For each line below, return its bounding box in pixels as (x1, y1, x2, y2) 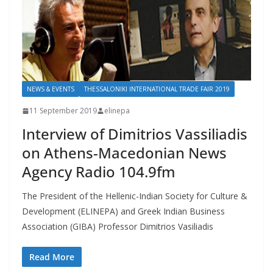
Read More (29, 251, 74, 263)
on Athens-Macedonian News (22, 143, 227, 163)
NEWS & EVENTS (27, 85, 74, 94)
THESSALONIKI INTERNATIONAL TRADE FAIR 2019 (84, 85, 230, 94)
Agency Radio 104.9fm (22, 161, 175, 182)
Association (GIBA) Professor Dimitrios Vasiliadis (22, 221, 213, 233)
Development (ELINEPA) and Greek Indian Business (22, 205, 225, 218)
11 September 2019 (29, 105, 97, 116)
